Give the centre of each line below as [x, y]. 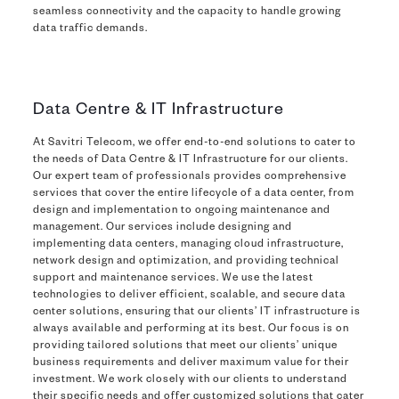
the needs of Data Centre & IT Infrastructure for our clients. [190, 160]
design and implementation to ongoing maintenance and [181, 211]
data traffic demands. [90, 29]
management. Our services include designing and [162, 228]
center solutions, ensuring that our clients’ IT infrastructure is [196, 313]
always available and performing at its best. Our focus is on [191, 330]
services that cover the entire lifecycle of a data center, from [193, 194]
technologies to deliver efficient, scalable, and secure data [189, 296]
